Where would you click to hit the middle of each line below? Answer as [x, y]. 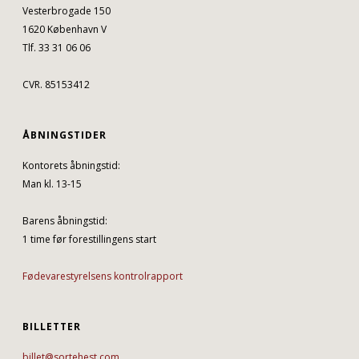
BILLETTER [52, 327]
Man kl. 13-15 [52, 184]
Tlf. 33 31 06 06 [57, 48]
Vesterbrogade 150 [67, 11]
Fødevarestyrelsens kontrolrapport [103, 276]
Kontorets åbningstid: [72, 165]
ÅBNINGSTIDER [65, 135]
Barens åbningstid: [65, 221]
